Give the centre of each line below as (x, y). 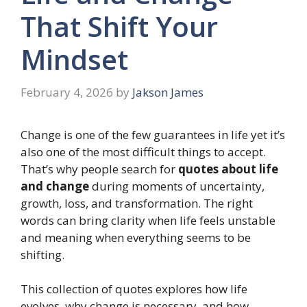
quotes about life (228, 169)
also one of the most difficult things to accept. (143, 151)
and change (55, 186)
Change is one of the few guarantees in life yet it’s (153, 134)
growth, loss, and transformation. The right (137, 203)
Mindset (74, 60)
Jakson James (168, 92)
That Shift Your (119, 27)
